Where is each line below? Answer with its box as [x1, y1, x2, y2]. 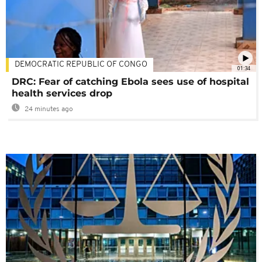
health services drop [12, 87, 112, 99]
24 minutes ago [23, 105, 73, 113]
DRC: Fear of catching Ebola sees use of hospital [12, 75, 249, 87]
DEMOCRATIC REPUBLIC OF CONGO [15, 60, 147, 69]
